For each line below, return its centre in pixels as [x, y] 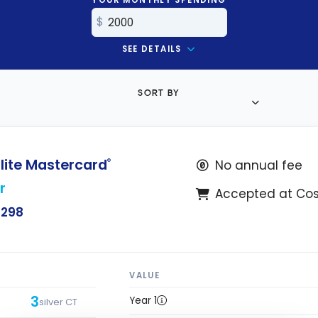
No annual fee [259, 165]
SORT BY [159, 93]
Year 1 [143, 300]
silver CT [58, 302]
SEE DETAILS [153, 49]
